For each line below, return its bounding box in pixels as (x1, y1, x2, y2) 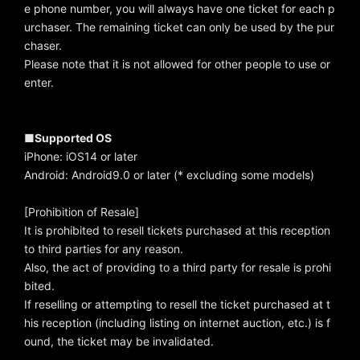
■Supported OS (24, 131, 112, 145)
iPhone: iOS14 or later (24, 149, 137, 164)
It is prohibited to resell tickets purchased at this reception (24, 223, 330, 238)
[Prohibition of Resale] (24, 205, 139, 219)
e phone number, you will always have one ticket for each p (24, 2, 335, 16)
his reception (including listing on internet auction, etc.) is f (24, 316, 330, 330)
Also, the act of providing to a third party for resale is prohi (24, 260, 331, 275)
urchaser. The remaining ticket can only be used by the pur (24, 20, 334, 35)
